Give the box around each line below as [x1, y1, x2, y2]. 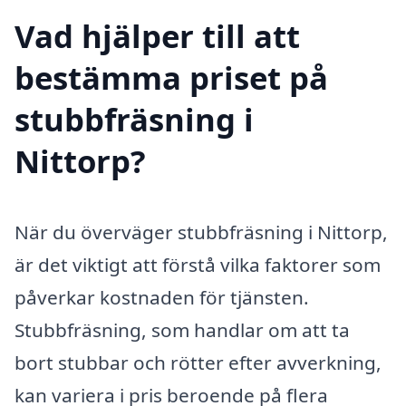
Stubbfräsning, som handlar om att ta [14, 316, 350, 343]
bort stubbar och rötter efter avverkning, [14, 349, 382, 375]
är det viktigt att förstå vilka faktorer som [14, 251, 381, 277]
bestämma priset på [14, 55, 328, 99]
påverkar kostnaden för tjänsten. [14, 284, 309, 310]
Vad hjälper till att [14, 14, 300, 57]
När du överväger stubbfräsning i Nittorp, [14, 218, 388, 245]
